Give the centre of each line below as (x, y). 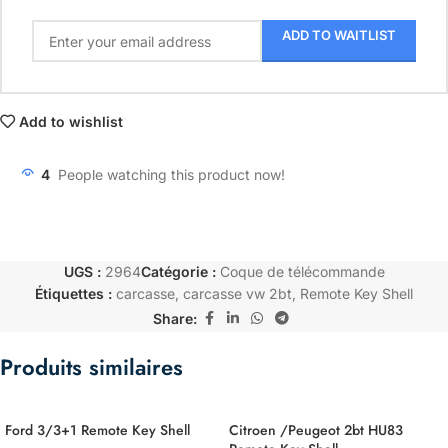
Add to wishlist (71, 121)
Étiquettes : (73, 293)
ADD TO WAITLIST (339, 35)
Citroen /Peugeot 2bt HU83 (316, 430)
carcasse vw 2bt (237, 293)
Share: (175, 318)
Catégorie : (178, 271)
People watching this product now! (171, 174)
